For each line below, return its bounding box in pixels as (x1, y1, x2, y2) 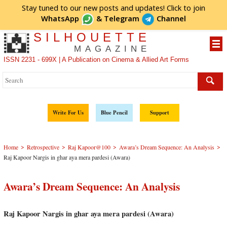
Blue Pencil (100, 108, 128, 117)
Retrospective (26, 142, 59, 151)
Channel (154, 13, 186, 23)
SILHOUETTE (33, 30, 150, 44)
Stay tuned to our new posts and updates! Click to (21, 3, 193, 13)
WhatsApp (41, 13, 79, 23)
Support (149, 108, 169, 117)
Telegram (103, 13, 139, 23)
